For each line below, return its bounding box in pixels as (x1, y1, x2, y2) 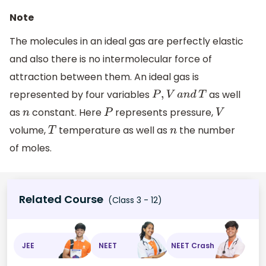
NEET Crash (171, 240, 215, 251)
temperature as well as (56, 123, 170, 137)
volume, (9, 123, 48, 137)
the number (176, 123, 235, 137)
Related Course (19, 192, 103, 207)
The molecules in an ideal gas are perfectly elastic (9, 34, 243, 48)
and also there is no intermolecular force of (9, 52, 212, 66)
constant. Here (29, 105, 104, 119)
